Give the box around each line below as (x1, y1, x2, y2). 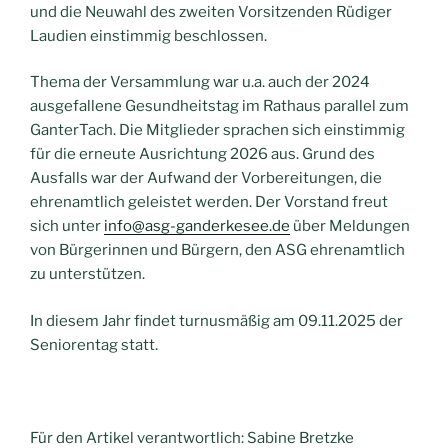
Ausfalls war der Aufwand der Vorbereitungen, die (30, 169, 382, 188)
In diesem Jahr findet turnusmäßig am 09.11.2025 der (30, 311, 403, 330)
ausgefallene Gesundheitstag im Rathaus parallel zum (30, 97, 409, 116)
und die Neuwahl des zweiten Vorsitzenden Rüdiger (30, 2, 392, 21)
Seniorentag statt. (30, 335, 158, 354)
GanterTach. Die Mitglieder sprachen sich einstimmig (30, 121, 405, 140)
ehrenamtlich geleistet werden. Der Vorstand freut (30, 193, 388, 212)
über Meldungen (290, 217, 410, 236)
